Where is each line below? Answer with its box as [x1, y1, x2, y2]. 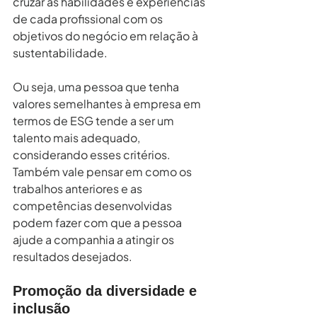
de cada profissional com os [13, 11, 165, 26]
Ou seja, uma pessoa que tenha [13, 79, 181, 94]
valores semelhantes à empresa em [13, 96, 203, 111]
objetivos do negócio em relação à [13, 28, 200, 43]
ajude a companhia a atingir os [13, 231, 176, 247]
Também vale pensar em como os [13, 163, 194, 179]
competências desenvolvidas [13, 197, 174, 213]
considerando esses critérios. [13, 146, 173, 162]
